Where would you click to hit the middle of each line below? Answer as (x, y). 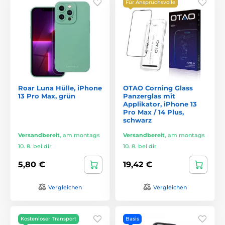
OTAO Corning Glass (158, 88)
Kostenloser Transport (48, 218)
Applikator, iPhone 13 (160, 104)
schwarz (137, 120)
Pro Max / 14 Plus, (153, 112)
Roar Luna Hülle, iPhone (60, 88)
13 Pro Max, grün (47, 96)
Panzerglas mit (149, 96)
